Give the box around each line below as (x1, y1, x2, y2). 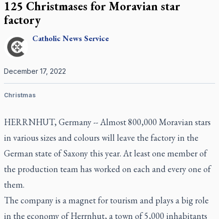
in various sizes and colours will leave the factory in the (4, 132, 198, 143)
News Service (63, 33, 109, 44)
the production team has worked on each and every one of (4, 163, 211, 175)
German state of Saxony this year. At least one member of (4, 148, 207, 159)
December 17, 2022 (4, 67, 66, 75)
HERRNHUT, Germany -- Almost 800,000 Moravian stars (4, 116, 211, 128)
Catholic (32, 33, 61, 44)
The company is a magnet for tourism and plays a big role (4, 195, 209, 206)
